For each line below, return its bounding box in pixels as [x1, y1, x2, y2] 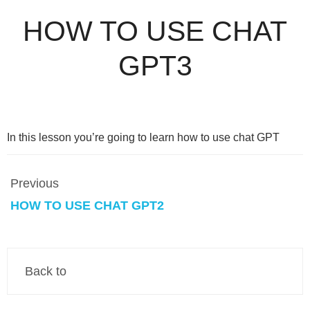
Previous [10, 176, 59, 190]
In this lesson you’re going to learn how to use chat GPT [7, 131, 280, 143]
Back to [25, 264, 66, 278]
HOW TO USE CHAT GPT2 [10, 199, 164, 212]
